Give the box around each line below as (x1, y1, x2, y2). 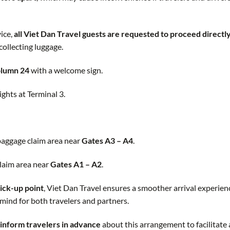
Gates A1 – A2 (50, 159, 102, 169)
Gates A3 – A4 (81, 136, 133, 146)
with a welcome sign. (29, 65, 103, 75)
